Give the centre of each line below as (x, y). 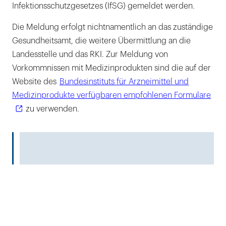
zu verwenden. (51, 109)
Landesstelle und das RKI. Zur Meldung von (90, 54)
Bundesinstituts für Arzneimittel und (124, 81)
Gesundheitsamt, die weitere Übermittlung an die (101, 41)
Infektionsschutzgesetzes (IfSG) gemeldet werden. (103, 6)
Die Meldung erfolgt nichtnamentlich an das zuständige (112, 27)
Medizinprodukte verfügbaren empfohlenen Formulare (111, 95)
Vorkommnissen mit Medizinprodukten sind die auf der (111, 68)
